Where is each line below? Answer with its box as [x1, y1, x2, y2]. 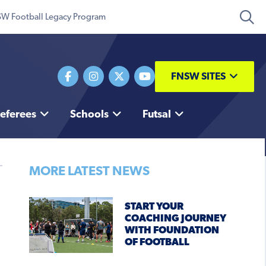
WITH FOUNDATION [124, 226, 219, 236]
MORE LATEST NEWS [28, 165, 150, 179]
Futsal [142, 109, 171, 121]
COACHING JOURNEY [124, 214, 226, 224]
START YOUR [124, 202, 183, 213]
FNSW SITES [171, 71, 226, 82]
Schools [69, 109, 109, 121]
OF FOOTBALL [124, 237, 189, 248]
